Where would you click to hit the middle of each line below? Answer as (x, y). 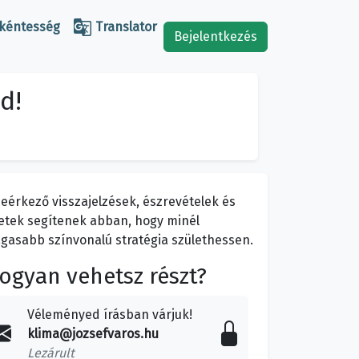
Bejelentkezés (216, 36)
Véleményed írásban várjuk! (110, 315)
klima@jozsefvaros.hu (93, 334)
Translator (125, 26)
